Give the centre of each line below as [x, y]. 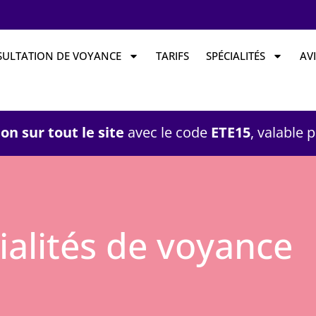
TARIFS [172, 56]
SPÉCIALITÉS [235, 56]
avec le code [169, 132]
